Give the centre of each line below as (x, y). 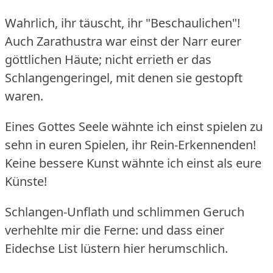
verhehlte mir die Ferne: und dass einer (115, 230)
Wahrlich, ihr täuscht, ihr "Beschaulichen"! (122, 23)
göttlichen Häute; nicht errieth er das (108, 59)
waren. (24, 96)
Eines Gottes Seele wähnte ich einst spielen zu (134, 126)
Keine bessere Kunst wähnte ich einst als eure (133, 163)
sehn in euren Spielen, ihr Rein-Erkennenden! (130, 144)
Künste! (26, 181)
